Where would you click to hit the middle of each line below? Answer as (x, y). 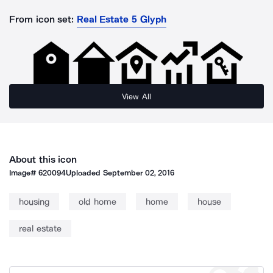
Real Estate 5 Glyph (121, 19)
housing (34, 202)
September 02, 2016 (139, 173)
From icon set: (42, 19)
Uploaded (84, 173)
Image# (24, 173)
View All (136, 96)
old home (97, 202)
